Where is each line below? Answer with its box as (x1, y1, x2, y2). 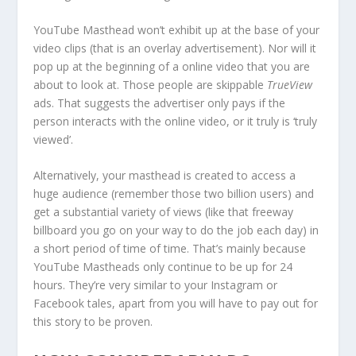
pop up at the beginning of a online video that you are (33, 58, 311, 74)
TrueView (267, 76, 313, 92)
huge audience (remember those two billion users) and (33, 186, 315, 202)
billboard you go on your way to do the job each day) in (33, 222, 319, 238)
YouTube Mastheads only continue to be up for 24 (33, 259, 293, 275)
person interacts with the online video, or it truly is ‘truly (33, 113, 318, 129)
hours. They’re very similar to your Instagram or (33, 277, 278, 293)
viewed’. (33, 131, 74, 147)
